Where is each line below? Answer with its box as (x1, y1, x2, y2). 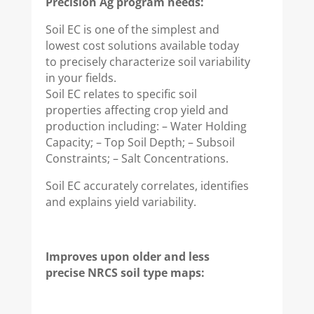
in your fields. (45, 70, 116, 86)
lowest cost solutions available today (45, 38, 239, 54)
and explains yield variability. (45, 194, 196, 210)
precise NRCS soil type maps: (45, 265, 205, 281)
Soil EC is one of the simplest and (45, 22, 219, 38)
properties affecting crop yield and (45, 102, 228, 118)
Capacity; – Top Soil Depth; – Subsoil (45, 135, 235, 151)
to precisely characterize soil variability (45, 54, 250, 70)
